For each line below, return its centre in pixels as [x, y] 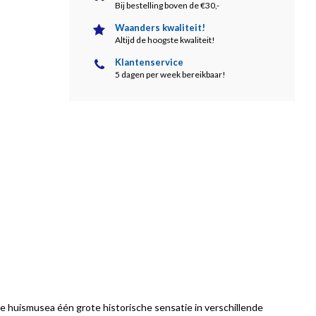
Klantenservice [149, 62]
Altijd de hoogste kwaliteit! [165, 40]
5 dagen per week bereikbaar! [170, 74]
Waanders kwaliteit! [160, 28]
